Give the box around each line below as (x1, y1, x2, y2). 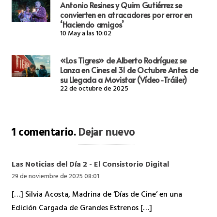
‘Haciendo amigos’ (60, 18, 124, 30)
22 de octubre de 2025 (60, 82, 128, 96)
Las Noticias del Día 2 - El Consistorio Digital (12, 158, 169, 173)
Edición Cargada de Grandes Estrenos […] (12, 201, 152, 216)
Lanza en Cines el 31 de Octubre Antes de (60, 64, 198, 75)
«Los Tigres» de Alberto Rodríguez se (60, 54, 186, 65)
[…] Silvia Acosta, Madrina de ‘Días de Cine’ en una (12, 187, 182, 202)
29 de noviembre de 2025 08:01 (12, 171, 99, 184)
